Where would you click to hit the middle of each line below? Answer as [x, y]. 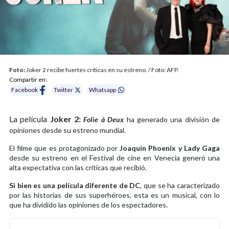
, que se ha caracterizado [180, 185]
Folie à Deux [104, 119]
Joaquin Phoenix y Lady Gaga [170, 148]
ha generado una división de [173, 119]
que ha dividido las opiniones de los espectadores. [88, 204]
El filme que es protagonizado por [65, 148]
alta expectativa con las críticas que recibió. [78, 167]
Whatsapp [103, 90]
